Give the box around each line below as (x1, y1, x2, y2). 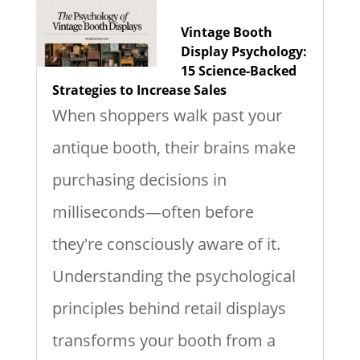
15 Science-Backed (180, 61, 297, 80)
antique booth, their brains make (51, 136, 296, 158)
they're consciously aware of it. (51, 232, 280, 255)
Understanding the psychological (51, 264, 296, 287)
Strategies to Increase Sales (51, 80, 227, 99)
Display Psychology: (180, 42, 307, 60)
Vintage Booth (180, 22, 272, 41)
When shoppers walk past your (51, 104, 282, 126)
